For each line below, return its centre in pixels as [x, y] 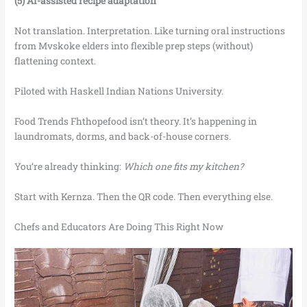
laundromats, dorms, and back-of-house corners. [123, 136]
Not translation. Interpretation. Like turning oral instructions [150, 31]
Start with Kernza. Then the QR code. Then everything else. [144, 196]
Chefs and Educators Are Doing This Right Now [119, 226]
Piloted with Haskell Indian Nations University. [119, 91]
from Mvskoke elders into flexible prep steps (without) [134, 46]
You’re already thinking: [69, 166]
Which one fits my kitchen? [184, 166]
